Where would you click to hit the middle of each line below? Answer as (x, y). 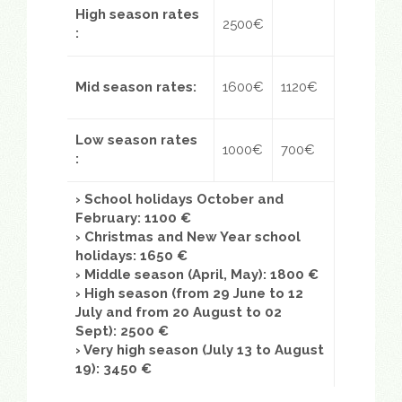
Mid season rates (134, 87)
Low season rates (136, 140)
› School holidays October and (179, 200)
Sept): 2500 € (122, 332)
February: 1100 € (133, 218)
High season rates (137, 15)
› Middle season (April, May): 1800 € (197, 275)
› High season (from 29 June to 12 (189, 294)
